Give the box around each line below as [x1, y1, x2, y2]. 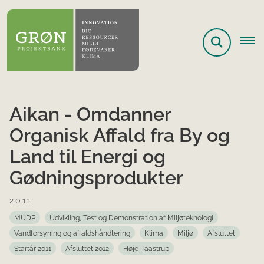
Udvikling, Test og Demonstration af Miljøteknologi [49, 214, 213, 223]
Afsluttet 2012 [65, 245, 109, 253]
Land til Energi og [9, 146, 166, 168]
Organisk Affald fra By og [9, 124, 230, 147]
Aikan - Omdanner [9, 103, 171, 126]
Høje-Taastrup [123, 245, 169, 253]
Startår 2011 [14, 245, 51, 253]
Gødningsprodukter [9, 167, 183, 189]
